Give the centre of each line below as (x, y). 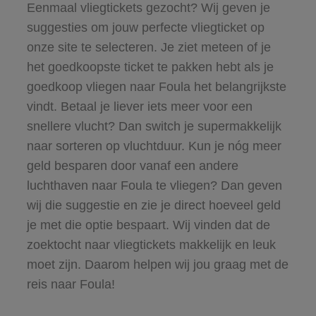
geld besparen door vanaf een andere (132, 165)
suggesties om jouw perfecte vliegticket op (145, 27)
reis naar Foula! (71, 284)
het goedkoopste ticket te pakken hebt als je (150, 67)
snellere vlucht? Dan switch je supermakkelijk (154, 126)
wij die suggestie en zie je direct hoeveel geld (153, 205)
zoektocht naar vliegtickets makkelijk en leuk (151, 244)
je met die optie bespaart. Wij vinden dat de (148, 225)
